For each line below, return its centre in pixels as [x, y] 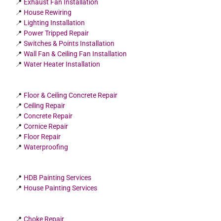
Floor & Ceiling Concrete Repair [71, 95]
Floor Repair [42, 136]
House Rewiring [48, 12]
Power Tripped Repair [56, 33]
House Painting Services [61, 188]
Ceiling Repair [45, 105]
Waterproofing [46, 147]
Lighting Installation [55, 22]
